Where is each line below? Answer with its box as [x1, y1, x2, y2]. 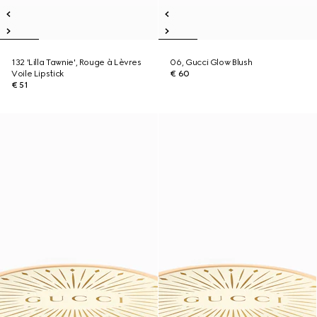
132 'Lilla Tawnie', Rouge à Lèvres [11, 57, 142, 67]
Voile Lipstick [11, 69, 64, 79]
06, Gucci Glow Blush [170, 57, 253, 67]
